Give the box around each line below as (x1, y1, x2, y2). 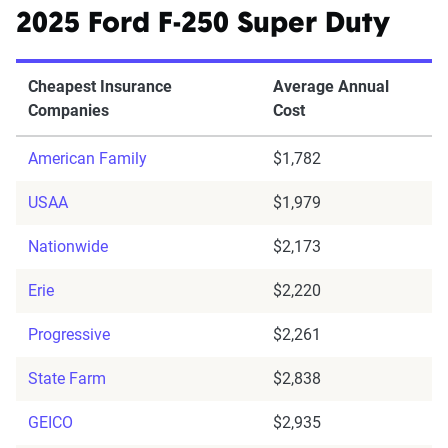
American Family (28, 149, 147, 169)
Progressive (28, 325, 110, 345)
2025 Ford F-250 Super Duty (16, 11, 390, 40)
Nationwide (28, 237, 108, 257)
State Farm (28, 369, 106, 389)
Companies (28, 101, 109, 121)
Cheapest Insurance (28, 77, 172, 97)
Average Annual (273, 77, 389, 97)
